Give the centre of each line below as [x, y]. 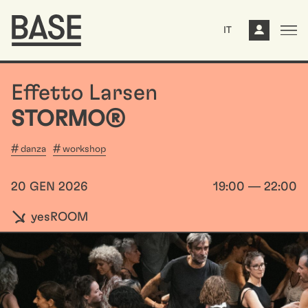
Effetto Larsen [84, 93]
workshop [84, 149]
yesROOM [58, 217]
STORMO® [68, 119]
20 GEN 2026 [49, 187]
